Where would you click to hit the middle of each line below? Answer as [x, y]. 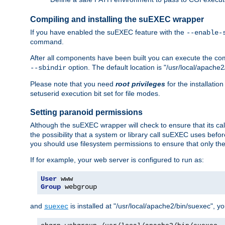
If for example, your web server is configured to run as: [117, 159]
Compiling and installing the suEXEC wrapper [117, 20]
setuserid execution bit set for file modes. [95, 93]
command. [47, 41]
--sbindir [48, 68]
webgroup [79, 187]
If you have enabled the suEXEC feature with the [108, 32]
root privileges [140, 84]
